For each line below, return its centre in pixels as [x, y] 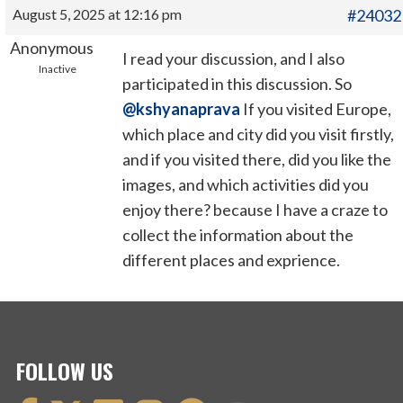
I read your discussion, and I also [234, 59]
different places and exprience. [232, 260]
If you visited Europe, [316, 109]
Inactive [57, 69]
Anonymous [52, 48]
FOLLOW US [65, 371]
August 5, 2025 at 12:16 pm [98, 14]
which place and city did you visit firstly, [259, 134]
